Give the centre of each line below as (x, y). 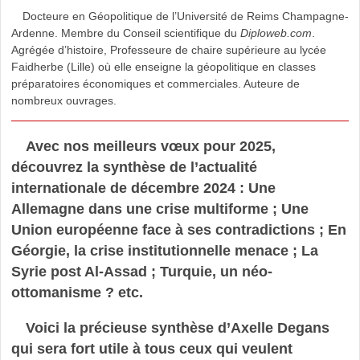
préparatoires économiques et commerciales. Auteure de (155, 83)
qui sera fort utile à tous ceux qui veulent (151, 348)
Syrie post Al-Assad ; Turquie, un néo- (141, 271)
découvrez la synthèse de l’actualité (134, 167)
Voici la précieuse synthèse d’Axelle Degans (177, 327)
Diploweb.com (276, 33)
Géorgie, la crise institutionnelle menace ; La (164, 250)
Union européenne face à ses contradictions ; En (178, 229)
